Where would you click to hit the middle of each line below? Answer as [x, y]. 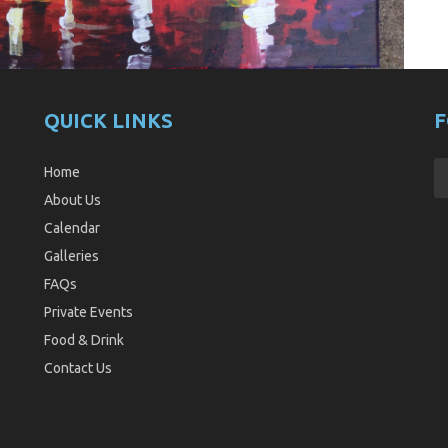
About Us [72, 199]
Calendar [72, 227]
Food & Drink [84, 339]
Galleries [71, 255]
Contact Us [78, 367]
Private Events [88, 311]
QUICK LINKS [108, 120]
